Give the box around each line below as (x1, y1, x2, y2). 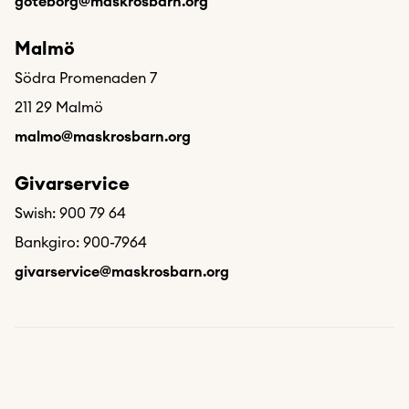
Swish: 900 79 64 (15, 206, 126, 221)
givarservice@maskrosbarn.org (15, 265, 229, 279)
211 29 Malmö (15, 100, 103, 115)
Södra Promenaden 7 (15, 71, 157, 86)
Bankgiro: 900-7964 (15, 236, 147, 250)
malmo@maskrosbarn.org (15, 130, 191, 144)
